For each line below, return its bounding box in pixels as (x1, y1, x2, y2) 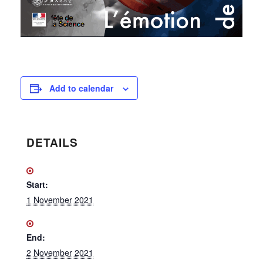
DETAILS (26, 134, 78, 151)
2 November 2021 (26, 247, 93, 259)
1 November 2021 (26, 194, 93, 206)
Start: (26, 178, 48, 191)
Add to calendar (49, 82, 113, 95)
